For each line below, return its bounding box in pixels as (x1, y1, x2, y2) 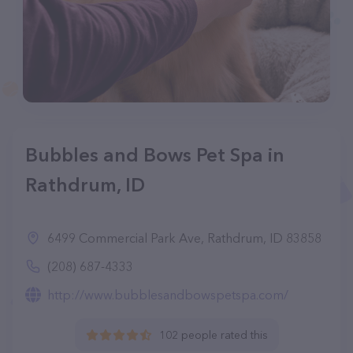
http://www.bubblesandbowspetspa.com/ (47, 287, 288, 303)
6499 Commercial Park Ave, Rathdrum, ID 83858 (47, 230, 321, 246)
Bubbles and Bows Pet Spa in (25, 143, 284, 166)
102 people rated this (158, 328, 268, 342)
